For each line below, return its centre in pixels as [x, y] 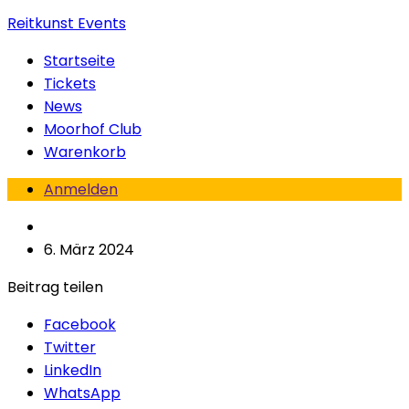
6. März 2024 [89, 250]
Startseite [79, 61]
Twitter [70, 347]
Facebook [80, 325]
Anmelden [81, 189]
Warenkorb [85, 152]
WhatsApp [82, 393]
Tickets [70, 84]
